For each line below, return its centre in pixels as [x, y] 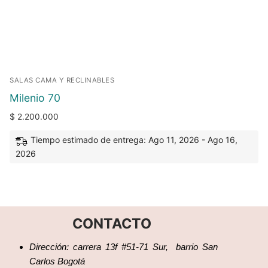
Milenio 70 [35, 98]
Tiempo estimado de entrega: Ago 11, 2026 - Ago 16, [134, 140]
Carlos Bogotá [59, 261]
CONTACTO [112, 223]
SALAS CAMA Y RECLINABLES [62, 80]
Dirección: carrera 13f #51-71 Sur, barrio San [124, 247]
